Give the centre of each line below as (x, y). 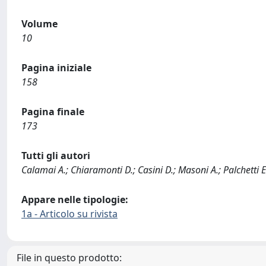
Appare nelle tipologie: (75, 199)
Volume (39, 24)
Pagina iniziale (56, 68)
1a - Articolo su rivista (69, 214)
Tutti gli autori (56, 156)
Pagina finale (53, 112)
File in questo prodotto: (69, 258)
